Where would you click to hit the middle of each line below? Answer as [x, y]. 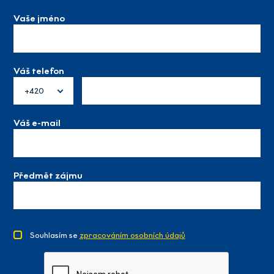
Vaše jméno [39, 19]
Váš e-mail [37, 123]
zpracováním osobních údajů [132, 235]
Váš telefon [39, 71]
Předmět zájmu [48, 175]
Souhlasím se [54, 235]
